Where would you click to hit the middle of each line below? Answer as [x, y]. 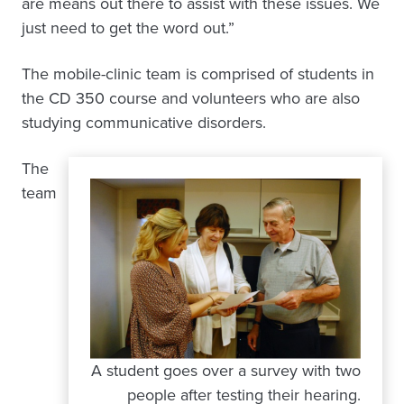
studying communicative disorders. [144, 123]
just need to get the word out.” [128, 28]
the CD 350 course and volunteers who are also [191, 98]
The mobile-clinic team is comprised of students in [198, 74]
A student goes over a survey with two [226, 371]
